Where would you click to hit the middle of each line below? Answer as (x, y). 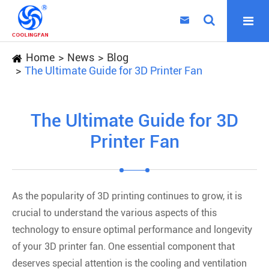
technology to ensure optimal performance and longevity (132, 230)
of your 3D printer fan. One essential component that (123, 246)
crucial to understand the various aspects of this (114, 213)
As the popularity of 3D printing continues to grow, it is (127, 196)
